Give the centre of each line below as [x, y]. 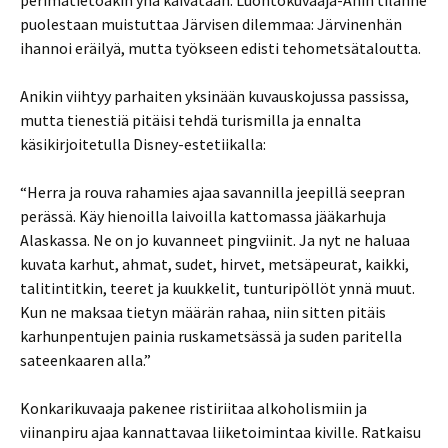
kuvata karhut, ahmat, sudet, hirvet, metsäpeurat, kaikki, [214, 264]
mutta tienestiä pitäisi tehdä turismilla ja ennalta [190, 120]
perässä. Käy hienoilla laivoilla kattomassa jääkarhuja [203, 216]
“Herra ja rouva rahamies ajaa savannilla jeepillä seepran [212, 192]
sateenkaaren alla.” [85, 360]
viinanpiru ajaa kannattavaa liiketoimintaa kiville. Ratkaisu [220, 432]
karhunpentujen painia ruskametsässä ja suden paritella [211, 336]
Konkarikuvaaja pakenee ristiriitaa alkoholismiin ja [193, 408]
